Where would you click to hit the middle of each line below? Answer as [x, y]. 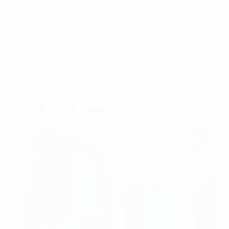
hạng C [39, 51]
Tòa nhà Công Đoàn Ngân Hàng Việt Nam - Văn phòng [122, 38]
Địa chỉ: [41, 64]
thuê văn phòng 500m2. [54, 26]
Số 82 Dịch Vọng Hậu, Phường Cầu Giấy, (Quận [136, 64]
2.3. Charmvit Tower [61, 109]
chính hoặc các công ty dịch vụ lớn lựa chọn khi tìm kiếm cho [114, 13]
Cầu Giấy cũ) [49, 77]
